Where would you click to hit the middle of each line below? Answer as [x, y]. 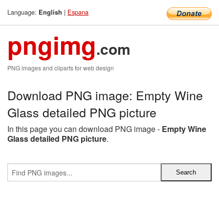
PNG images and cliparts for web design [61, 68]
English [50, 12]
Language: [23, 12]
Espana [78, 12]
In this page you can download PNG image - [85, 129]
